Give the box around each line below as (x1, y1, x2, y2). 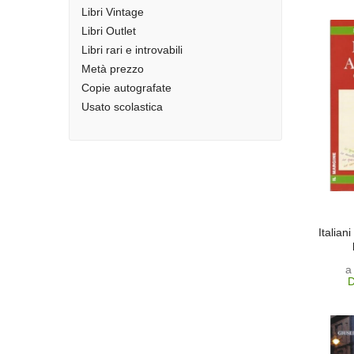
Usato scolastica (81, 100, 163, 113)
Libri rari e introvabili (81, 43, 183, 56)
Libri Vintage (81, 6, 144, 18)
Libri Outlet (81, 24, 136, 37)
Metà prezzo (81, 62, 144, 75)
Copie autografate (81, 81, 171, 94)
